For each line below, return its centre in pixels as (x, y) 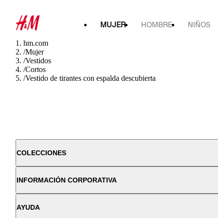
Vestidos (38, 61)
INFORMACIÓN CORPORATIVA (67, 180)
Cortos (36, 69)
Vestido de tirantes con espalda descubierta (91, 78)
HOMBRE (157, 25)
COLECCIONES (41, 153)
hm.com (36, 43)
